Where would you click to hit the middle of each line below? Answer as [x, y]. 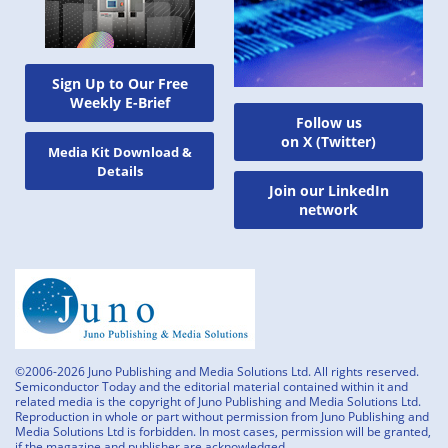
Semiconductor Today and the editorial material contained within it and [211, 386]
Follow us [328, 122]
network [328, 209]
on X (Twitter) [328, 141]
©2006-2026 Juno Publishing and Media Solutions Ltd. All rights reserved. [217, 371]
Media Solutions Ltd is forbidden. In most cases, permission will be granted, [223, 431]
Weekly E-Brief [119, 102]
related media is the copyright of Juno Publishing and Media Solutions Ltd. [218, 401]
